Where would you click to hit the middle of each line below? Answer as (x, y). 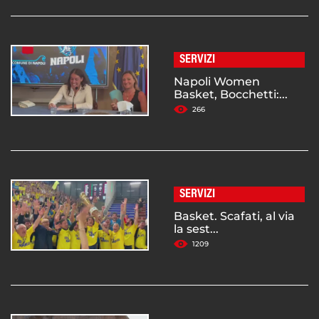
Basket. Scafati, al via (234, 216)
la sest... (196, 229)
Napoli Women (217, 82)
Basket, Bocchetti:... (231, 95)
